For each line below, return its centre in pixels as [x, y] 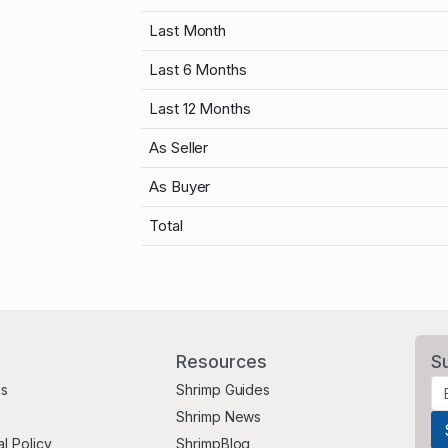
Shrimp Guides [223, 389]
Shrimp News [219, 417]
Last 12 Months [200, 108]
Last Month [188, 30]
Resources [221, 361]
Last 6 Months [198, 69]
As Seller [179, 147]
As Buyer [180, 186]
